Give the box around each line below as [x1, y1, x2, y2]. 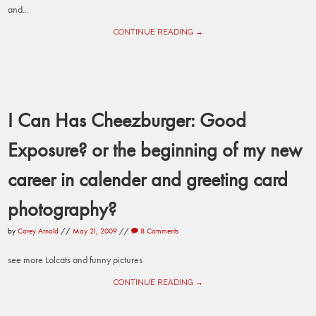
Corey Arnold [18, 225, 59, 236]
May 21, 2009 [73, 225, 118, 236]
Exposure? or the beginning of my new [8, 136, 303, 162]
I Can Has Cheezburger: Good [8, 107, 247, 133]
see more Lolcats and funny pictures [8, 253, 143, 267]
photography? [8, 195, 117, 221]
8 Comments [138, 225, 179, 236]
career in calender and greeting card [8, 166, 288, 192]
